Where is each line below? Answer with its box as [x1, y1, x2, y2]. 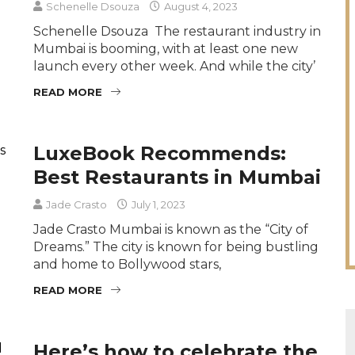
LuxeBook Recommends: [33, 141, 287, 165]
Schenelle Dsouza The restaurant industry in [33, 23, 322, 39]
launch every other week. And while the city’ [33, 58, 316, 74]
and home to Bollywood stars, [33, 256, 222, 272]
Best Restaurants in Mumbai [33, 165, 322, 189]
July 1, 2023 [129, 197, 186, 211]
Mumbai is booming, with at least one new [33, 40, 299, 56]
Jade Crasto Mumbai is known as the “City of [33, 221, 309, 237]
